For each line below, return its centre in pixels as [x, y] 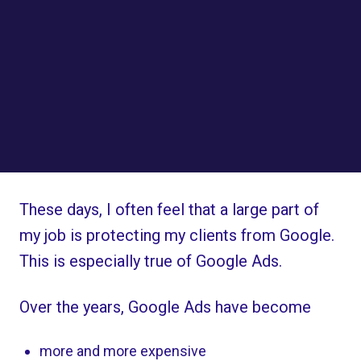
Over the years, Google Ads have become [166, 307]
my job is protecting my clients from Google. [177, 236]
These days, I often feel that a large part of [170, 210]
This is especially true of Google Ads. [151, 261]
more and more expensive [123, 351]
